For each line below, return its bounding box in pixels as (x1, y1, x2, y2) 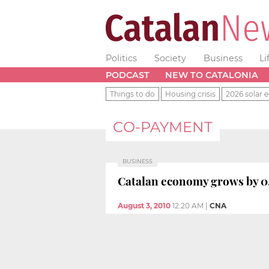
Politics (106, 53, 137, 64)
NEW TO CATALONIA (165, 69, 258, 80)
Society (154, 53, 186, 64)
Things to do (110, 89, 155, 98)
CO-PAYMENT (113, 118, 213, 136)
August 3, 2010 (118, 201, 171, 211)
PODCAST (106, 69, 150, 80)
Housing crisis (165, 89, 216, 98)
